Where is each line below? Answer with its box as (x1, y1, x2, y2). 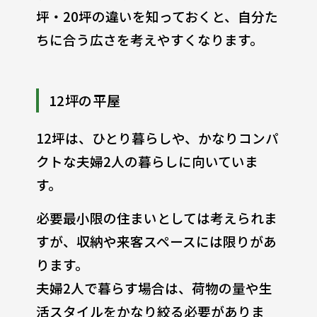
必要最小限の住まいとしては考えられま (35, 207, 277, 227)
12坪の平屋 (48, 90, 121, 110)
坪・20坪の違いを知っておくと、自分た (35, 6, 278, 26)
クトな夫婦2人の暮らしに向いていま (35, 151, 258, 171)
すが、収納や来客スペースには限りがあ (35, 231, 277, 250)
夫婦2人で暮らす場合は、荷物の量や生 (35, 277, 272, 297)
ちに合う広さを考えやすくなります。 (35, 30, 263, 50)
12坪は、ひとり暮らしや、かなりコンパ (35, 127, 279, 147)
